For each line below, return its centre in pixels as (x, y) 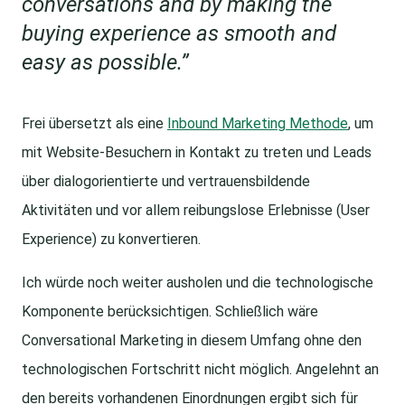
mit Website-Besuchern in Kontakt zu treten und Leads (197, 153)
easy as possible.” (105, 63)
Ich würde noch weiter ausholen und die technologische (198, 283)
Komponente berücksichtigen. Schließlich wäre (170, 312)
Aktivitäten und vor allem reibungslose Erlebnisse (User (196, 211)
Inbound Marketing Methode (258, 124)
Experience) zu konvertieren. (111, 240)
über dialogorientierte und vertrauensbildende (166, 182)
